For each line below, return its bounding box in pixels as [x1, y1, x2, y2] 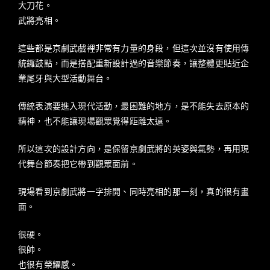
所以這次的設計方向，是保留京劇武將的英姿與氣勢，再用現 [18, 145, 250, 154]
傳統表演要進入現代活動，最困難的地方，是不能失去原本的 [18, 102, 250, 111]
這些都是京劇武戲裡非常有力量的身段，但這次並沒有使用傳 [18, 44, 250, 54]
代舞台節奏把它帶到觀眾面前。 [18, 160, 138, 169]
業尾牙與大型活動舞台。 [18, 74, 113, 84]
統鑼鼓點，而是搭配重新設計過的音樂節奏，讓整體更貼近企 [18, 59, 250, 69]
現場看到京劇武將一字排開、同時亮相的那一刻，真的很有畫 [18, 187, 250, 197]
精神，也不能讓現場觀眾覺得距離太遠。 [18, 117, 172, 127]
